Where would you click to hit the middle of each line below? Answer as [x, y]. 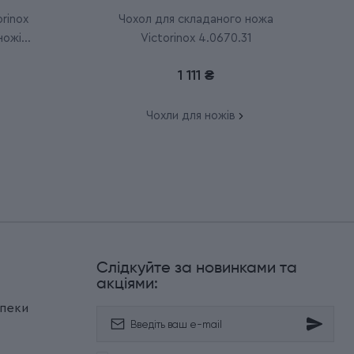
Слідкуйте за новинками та [197, 269]
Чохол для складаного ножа [196, 20]
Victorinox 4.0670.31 [196, 39]
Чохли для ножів [190, 116]
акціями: [127, 285]
